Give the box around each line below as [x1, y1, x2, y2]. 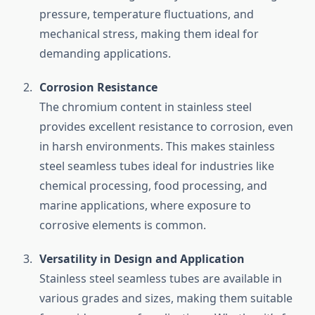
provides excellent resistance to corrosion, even [39, 119, 293, 135]
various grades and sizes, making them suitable [39, 290, 292, 307]
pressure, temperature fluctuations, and [39, 6, 254, 22]
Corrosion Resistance [39, 79, 157, 96]
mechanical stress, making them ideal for [39, 26, 259, 42]
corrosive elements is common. [39, 217, 206, 233]
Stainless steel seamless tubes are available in [39, 271, 282, 287]
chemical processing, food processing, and [39, 178, 267, 194]
